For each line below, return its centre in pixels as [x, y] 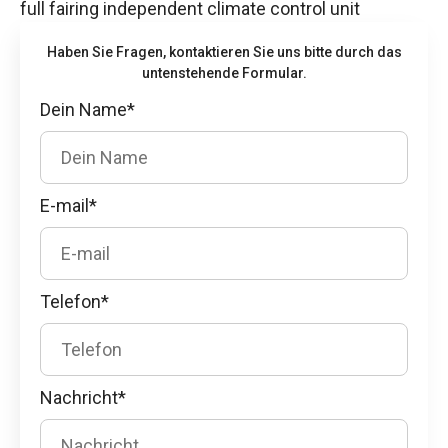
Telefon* [74, 301]
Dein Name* [87, 109]
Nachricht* [83, 397]
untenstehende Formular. [224, 72]
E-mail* [68, 205]
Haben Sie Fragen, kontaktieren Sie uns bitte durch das [224, 51]
